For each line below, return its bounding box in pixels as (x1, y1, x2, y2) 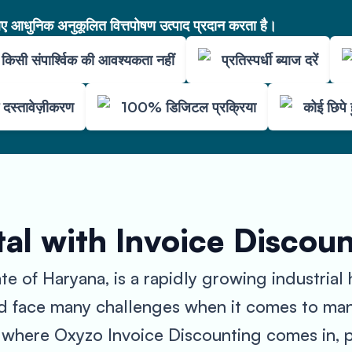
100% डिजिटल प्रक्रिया (121, 97, 256, 115)
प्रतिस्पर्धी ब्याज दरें (222, 50, 318, 68)
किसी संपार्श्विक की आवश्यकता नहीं (2, 50, 174, 68)
